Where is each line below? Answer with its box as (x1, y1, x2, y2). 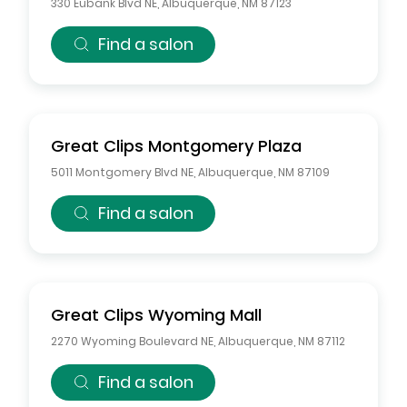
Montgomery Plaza (148, 134, 302, 157)
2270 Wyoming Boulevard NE (51, 333, 213, 349)
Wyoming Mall (148, 303, 262, 326)
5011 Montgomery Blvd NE (51, 164, 194, 180)
